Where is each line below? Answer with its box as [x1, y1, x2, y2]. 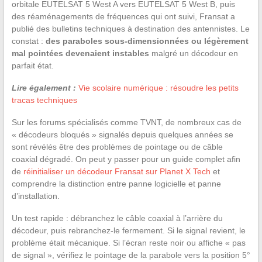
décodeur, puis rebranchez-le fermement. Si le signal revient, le [11, 225, 246, 235]
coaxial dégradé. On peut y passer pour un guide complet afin [11, 154, 240, 164]
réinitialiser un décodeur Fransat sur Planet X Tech [23, 166, 211, 176]
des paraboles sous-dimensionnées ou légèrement [45, 36, 249, 46]
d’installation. [11, 191, 60, 201]
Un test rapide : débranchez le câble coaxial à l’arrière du [11, 213, 223, 223]
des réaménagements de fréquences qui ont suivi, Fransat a [11, 11, 235, 21]
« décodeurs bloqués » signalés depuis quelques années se [11, 129, 233, 139]
